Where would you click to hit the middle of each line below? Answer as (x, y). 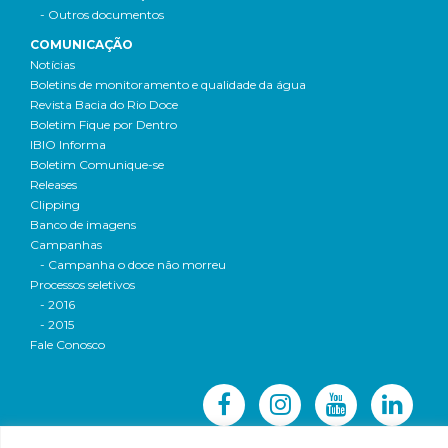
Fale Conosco (67, 344)
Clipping (55, 204)
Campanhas (66, 244)
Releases (53, 184)
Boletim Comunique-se (97, 164)
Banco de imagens (83, 224)
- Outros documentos (102, 14)
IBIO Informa (68, 144)
